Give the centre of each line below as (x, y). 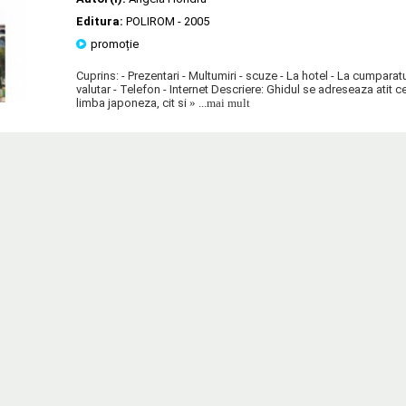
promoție (114, 43)
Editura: (101, 21)
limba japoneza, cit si (131, 102)
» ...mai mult (218, 102)
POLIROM (150, 21)
